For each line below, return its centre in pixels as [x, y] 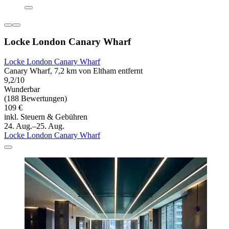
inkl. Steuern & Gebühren [46, 117]
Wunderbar [22, 89]
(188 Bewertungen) [36, 99]
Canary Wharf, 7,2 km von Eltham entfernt [73, 71]
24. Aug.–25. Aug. [34, 126]
